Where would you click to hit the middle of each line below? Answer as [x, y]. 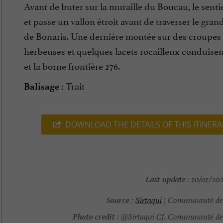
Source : [119, 199]
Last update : [167, 178]
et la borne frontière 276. [72, 65]
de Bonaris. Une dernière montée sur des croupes [122, 36]
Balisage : [44, 87]
